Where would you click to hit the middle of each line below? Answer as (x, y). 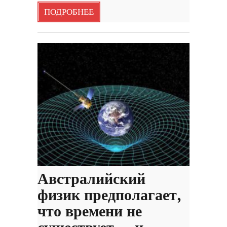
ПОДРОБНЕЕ (69, 12)
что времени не (90, 212)
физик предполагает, (109, 196)
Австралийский (91, 180)
